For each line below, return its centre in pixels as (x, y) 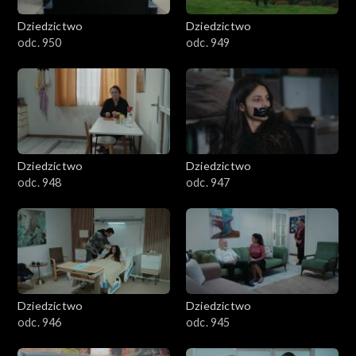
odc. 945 (208, 323)
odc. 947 (208, 183)
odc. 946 (40, 323)
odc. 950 (40, 43)
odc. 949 (208, 43)
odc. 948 (40, 183)
